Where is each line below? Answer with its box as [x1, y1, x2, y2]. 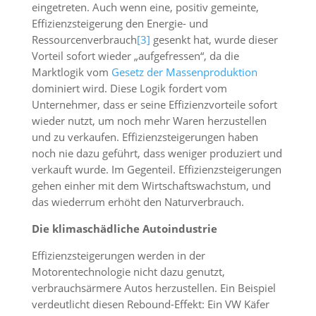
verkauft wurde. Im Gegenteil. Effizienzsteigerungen [31, 162, 281, 176]
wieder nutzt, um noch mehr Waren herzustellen [31, 114, 267, 128]
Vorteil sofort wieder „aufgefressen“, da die [31, 49, 239, 63]
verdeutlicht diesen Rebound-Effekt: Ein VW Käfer [31, 297, 269, 311]
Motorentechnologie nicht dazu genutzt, [31, 265, 225, 279]
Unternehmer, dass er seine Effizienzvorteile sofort [31, 97, 277, 111]
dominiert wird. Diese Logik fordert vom [31, 81, 227, 95]
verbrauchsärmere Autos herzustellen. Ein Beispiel [31, 281, 276, 295]
